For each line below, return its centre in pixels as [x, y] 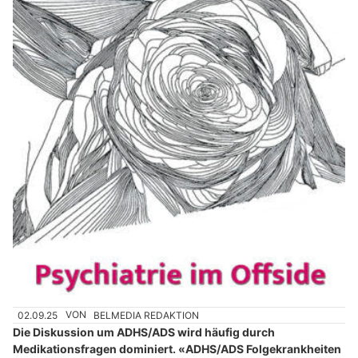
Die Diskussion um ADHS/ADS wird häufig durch [144, 332]
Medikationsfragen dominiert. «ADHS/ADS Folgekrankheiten [177, 348]
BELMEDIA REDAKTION [147, 315]
